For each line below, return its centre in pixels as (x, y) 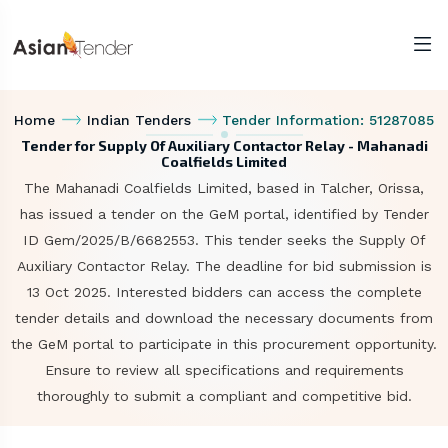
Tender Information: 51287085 (328, 120)
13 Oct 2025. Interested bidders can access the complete (224, 292)
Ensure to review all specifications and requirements (224, 370)
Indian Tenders (138, 120)
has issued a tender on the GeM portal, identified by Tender (224, 214)
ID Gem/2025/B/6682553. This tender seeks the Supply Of (224, 240)
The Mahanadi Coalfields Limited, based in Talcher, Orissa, (224, 188)
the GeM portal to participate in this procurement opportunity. (224, 344)
